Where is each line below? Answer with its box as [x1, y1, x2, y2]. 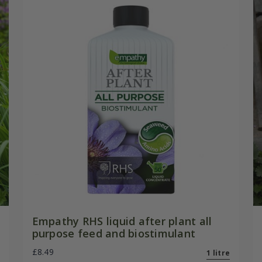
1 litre [206, 247, 230, 258]
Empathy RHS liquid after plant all [32, 213, 212, 228]
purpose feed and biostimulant [32, 226, 196, 240]
